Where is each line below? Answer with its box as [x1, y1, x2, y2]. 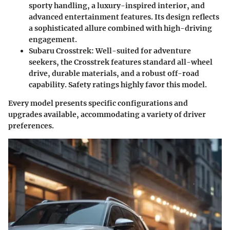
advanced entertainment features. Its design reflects [29, 12, 219, 22]
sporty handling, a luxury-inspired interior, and [29, 1, 205, 10]
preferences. [8, 121, 54, 130]
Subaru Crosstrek [29, 46, 91, 55]
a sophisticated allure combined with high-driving [29, 24, 212, 33]
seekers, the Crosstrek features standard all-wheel [29, 57, 213, 67]
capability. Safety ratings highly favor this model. [29, 80, 207, 89]
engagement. [29, 35, 77, 44]
